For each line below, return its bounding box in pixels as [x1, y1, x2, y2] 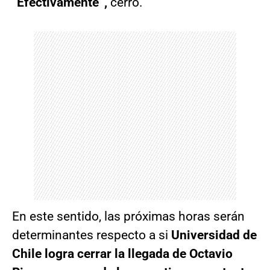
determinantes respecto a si [12, 227, 171, 242]
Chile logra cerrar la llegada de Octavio [12, 246, 233, 261]
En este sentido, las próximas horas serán [12, 209, 245, 224]
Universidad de [171, 227, 257, 242]
